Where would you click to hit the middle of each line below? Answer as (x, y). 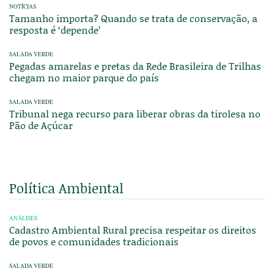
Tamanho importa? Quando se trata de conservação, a (133, 18)
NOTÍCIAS (23, 6)
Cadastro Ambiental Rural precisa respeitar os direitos (133, 229)
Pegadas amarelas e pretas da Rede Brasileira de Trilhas (135, 65)
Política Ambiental (66, 188)
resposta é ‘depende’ (55, 29)
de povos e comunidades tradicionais (94, 241)
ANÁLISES (23, 218)
